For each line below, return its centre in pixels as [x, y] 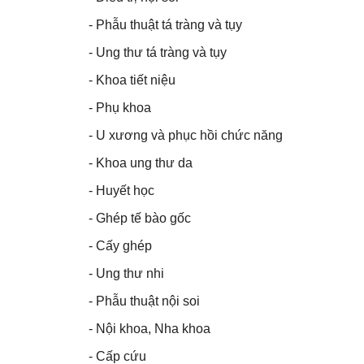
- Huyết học [121, 191]
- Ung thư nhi [126, 274]
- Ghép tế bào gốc [139, 219]
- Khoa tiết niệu [132, 80]
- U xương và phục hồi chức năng [185, 136]
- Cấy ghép [120, 246]
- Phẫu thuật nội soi [144, 301]
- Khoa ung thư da [140, 163]
